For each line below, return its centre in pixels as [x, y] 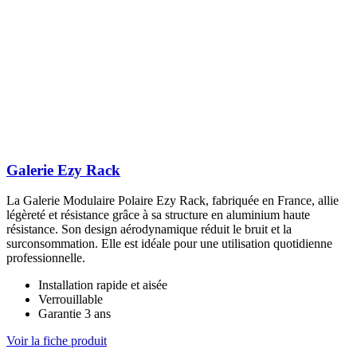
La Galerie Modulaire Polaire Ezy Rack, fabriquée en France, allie [173, 201]
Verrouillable [71, 300]
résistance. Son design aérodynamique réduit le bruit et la [149, 229]
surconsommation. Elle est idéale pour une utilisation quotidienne [169, 244]
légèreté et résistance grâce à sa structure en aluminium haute [158, 215]
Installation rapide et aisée [103, 285]
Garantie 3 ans [75, 314]
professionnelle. [46, 258]
